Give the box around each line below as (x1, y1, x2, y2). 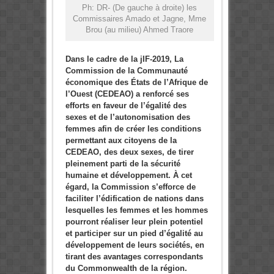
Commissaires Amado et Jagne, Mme (73, 13, 206, 23)
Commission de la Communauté (65, 65, 188, 75)
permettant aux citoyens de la (65, 135, 177, 145)
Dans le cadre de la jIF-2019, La (65, 54, 183, 64)
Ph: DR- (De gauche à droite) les (82, 2, 197, 12)
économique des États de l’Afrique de (65, 77, 208, 87)
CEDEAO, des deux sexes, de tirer (65, 147, 194, 157)
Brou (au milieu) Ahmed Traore (86, 24, 193, 34)
